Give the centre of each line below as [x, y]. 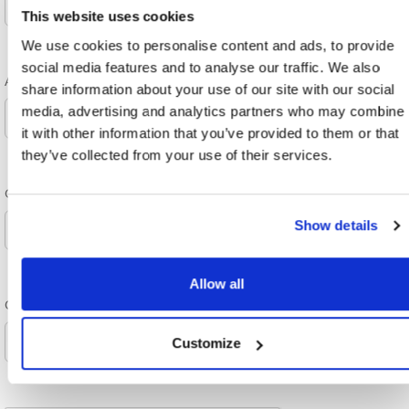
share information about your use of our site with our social [208, 89]
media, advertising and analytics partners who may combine [213, 110]
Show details [336, 225]
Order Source [43, 193]
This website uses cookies [108, 16]
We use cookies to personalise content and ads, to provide [208, 45]
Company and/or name [68, 305]
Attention [33, 81]
